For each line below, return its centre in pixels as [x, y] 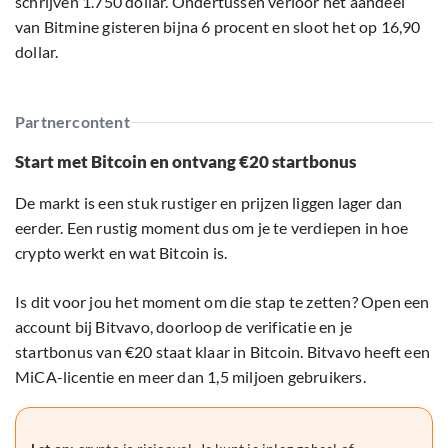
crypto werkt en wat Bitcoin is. [121, 253]
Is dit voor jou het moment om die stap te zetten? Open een [222, 302]
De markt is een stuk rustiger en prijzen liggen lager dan [209, 203]
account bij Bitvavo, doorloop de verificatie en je [184, 327]
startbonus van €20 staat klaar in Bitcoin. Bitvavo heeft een [223, 352]
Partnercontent [72, 122]
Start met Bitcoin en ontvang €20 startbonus [185, 162]
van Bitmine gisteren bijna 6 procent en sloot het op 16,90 [218, 27]
